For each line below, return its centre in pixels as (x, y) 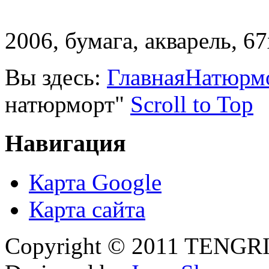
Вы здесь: (56, 77)
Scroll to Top (192, 104)
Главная (146, 77)
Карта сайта (87, 209)
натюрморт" (65, 104)
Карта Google (95, 182)
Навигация (65, 143)
